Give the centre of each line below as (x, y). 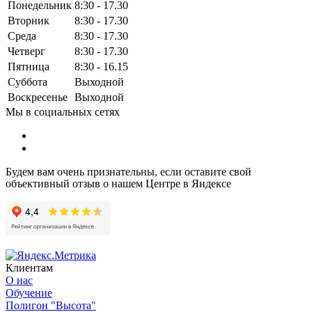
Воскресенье (38, 97)
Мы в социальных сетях (63, 111)
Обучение (29, 292)
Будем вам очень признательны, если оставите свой (128, 171)
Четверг (26, 51)
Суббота (28, 81)
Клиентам (29, 267)
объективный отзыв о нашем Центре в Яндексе (118, 183)
